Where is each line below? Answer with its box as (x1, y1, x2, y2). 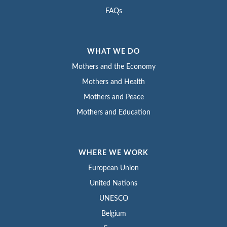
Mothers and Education (77, 109, 150, 117)
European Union (88, 165, 139, 172)
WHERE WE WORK (79, 149, 148, 157)
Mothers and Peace (83, 94, 144, 101)
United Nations (90, 180, 137, 187)
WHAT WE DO (87, 48, 140, 56)
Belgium (101, 210, 126, 218)
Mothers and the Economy (71, 63, 156, 71)
